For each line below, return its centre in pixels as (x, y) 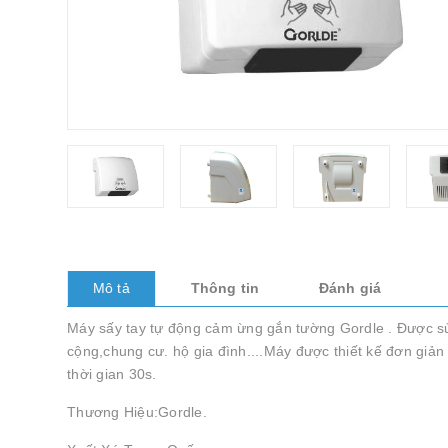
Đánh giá (350, 288)
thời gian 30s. (112, 374)
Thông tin (224, 288)
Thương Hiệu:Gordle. (137, 412)
